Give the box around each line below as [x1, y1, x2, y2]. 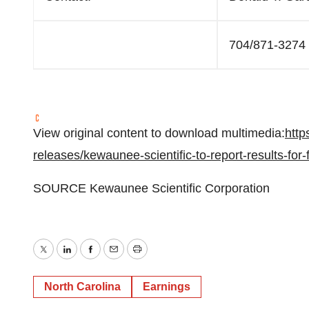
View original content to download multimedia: [33, 126, 285, 140]
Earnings [143, 281, 190, 292]
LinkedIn [66, 252, 113, 266]
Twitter [42, 252, 79, 266]
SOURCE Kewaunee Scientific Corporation [33, 181, 270, 195]
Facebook [89, 252, 144, 266]
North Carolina [44, 281, 121, 292]
